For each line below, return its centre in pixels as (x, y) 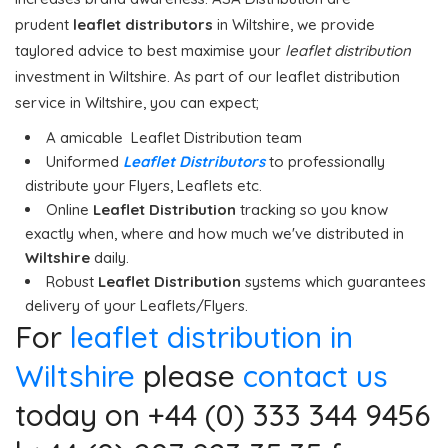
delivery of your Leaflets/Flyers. (136, 305)
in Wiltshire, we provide (294, 24)
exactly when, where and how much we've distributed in (214, 233)
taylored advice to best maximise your (150, 50)
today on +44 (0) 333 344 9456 (222, 414)
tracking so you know (312, 209)
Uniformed (84, 161)
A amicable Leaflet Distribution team (174, 137)
